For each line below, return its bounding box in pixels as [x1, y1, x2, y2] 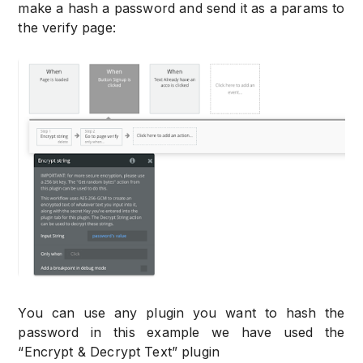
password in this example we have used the [18, 323, 345, 340]
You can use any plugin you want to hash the [18, 304, 345, 321]
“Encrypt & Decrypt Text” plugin [18, 343, 220, 360]
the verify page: [18, 19, 116, 36]
